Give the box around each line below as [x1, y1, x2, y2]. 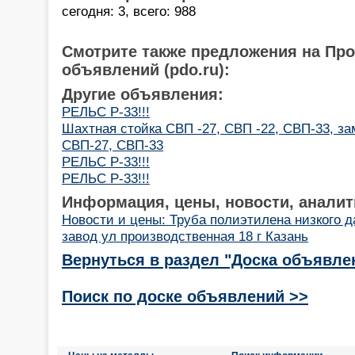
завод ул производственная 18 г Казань [62, 227, 308, 244]
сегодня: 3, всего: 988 [62, 2, 196, 19]
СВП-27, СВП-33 [62, 136, 163, 153]
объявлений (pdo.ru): [62, 60, 230, 78]
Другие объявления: [62, 85, 223, 103]
